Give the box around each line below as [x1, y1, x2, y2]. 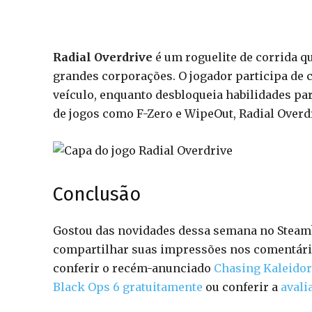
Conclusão [53, 183, 141, 205]
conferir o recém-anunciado [53, 261, 214, 275]
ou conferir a [203, 280, 281, 294]
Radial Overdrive [53, 50, 153, 64]
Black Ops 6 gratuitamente [53, 280, 203, 294]
